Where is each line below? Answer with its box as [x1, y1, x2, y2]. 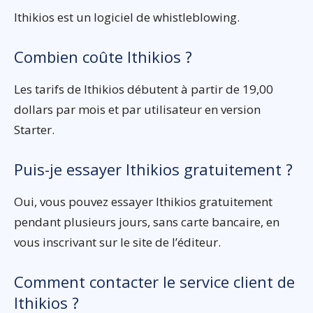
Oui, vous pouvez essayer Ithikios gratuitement [14, 193, 272, 210]
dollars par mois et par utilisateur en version [14, 101, 261, 117]
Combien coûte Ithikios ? [14, 45, 192, 67]
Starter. [14, 121, 54, 138]
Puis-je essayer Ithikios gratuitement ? [14, 158, 293, 180]
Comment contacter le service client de [14, 270, 295, 292]
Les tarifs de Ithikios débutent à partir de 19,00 [14, 80, 273, 97]
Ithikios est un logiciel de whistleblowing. [14, 8, 240, 25]
